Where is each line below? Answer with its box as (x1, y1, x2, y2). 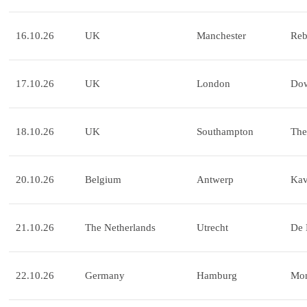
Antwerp (197, 174, 234, 186)
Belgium (85, 174, 121, 186)
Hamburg (197, 270, 237, 282)
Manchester (197, 30, 246, 42)
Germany (85, 270, 125, 282)
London (197, 78, 230, 90)
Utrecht (197, 222, 228, 234)
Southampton (197, 126, 254, 138)
